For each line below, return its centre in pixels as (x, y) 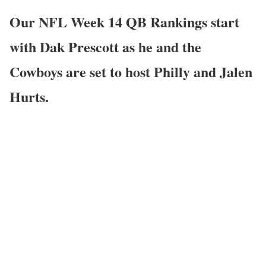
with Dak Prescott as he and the (105, 46)
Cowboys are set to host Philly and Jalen (131, 71)
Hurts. (29, 96)
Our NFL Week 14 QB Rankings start (124, 21)
